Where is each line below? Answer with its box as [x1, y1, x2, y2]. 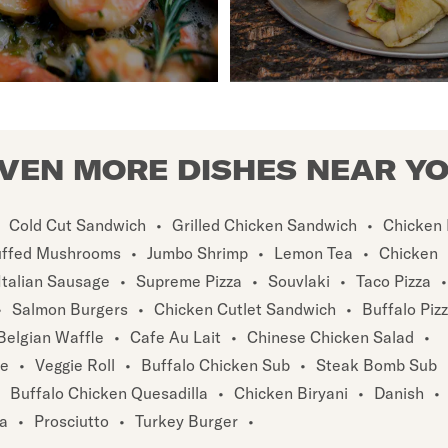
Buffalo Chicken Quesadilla [10, 382, 208, 403]
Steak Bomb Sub [316, 354, 437, 375]
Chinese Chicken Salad [247, 326, 414, 347]
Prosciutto [34, 410, 109, 431]
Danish [374, 382, 424, 403]
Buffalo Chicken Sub [141, 354, 290, 375]
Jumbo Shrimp [147, 242, 248, 263]
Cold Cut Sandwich [9, 214, 146, 235]
